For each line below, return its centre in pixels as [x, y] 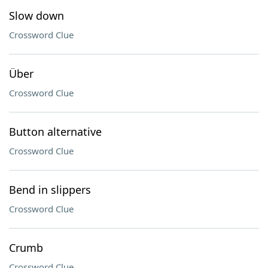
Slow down [36, 16]
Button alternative [55, 132]
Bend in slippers [50, 190]
